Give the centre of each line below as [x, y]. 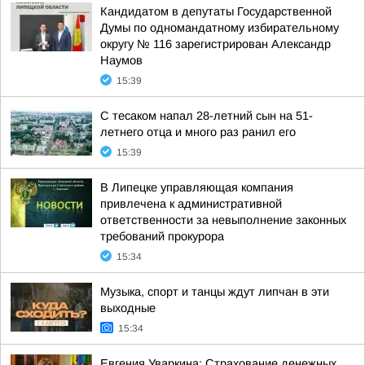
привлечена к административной [191, 204]
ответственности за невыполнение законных [223, 220]
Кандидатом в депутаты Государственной [216, 11]
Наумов [121, 60]
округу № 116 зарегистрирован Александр [215, 44]
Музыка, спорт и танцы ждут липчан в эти [215, 292]
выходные [128, 308]
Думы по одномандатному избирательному [220, 28]
